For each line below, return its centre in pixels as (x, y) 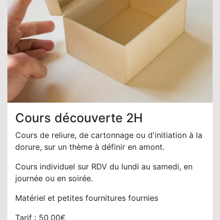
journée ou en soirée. (54, 179)
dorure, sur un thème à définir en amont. (90, 147)
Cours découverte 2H (79, 118)
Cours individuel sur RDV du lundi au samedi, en (104, 167)
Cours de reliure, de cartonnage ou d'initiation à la (109, 135)
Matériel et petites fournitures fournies (87, 198)
